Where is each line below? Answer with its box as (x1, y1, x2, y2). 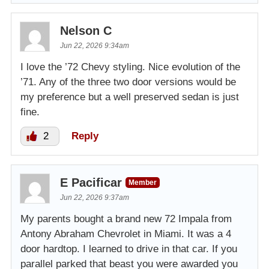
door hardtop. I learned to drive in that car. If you (20, 243, 237, 255)
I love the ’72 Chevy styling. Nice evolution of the (20, 61, 240, 73)
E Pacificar (60, 176, 122, 190)
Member (128, 178, 157, 187)
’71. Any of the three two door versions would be (20, 76, 236, 88)
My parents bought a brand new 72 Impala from (20, 213, 232, 225)
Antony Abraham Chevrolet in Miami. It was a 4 (20, 228, 231, 240)
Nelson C (60, 24, 112, 38)
